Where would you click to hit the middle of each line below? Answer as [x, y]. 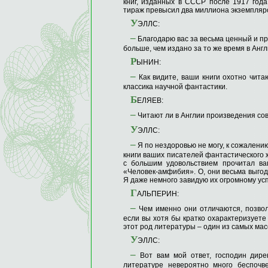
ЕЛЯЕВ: [150, 101]
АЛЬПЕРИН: [158, 194]
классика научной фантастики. [175, 87]
